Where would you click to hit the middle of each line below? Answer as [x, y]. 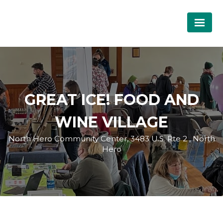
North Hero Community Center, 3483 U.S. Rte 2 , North [111, 139]
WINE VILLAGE [111, 122]
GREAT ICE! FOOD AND [111, 100]
